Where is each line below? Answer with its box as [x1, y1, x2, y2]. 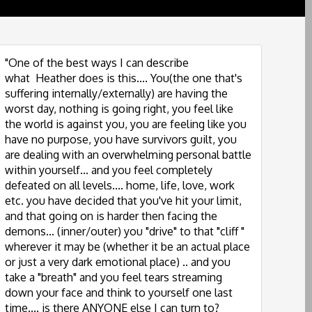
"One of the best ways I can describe [5, 56, 192, 70]
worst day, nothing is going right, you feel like [5, 102, 233, 116]
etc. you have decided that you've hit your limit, [5, 194, 242, 208]
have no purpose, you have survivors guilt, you [5, 132, 237, 146]
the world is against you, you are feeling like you [5, 117, 247, 131]
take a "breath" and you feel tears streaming [5, 270, 222, 284]
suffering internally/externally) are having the [5, 86, 228, 100]
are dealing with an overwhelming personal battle [5, 148, 251, 162]
